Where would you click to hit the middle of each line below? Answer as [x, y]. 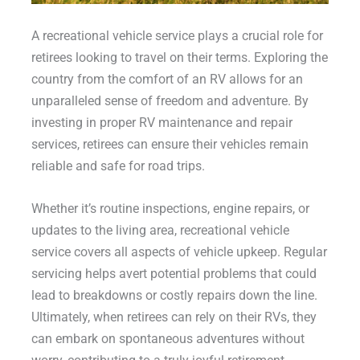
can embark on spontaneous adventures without [168, 339]
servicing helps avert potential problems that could [174, 274]
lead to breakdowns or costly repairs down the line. [174, 296]
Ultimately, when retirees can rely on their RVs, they [174, 317]
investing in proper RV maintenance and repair [162, 123]
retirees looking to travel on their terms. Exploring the [179, 58]
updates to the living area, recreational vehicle [160, 231]
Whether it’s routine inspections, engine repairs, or [170, 209]
